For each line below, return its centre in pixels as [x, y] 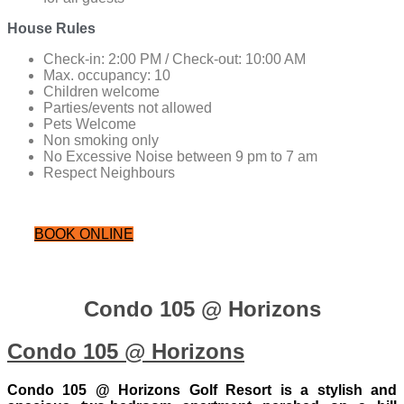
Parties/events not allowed [128, 107]
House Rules [51, 28]
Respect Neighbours [109, 172]
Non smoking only [101, 140]
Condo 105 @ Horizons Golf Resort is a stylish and [202, 390]
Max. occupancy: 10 [107, 75]
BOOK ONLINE [84, 234]
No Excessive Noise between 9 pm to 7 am [180, 156]
